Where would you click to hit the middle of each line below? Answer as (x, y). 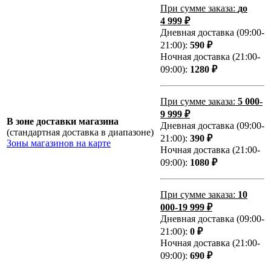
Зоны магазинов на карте (59, 143)
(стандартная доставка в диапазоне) (80, 132)
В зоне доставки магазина (63, 122)
